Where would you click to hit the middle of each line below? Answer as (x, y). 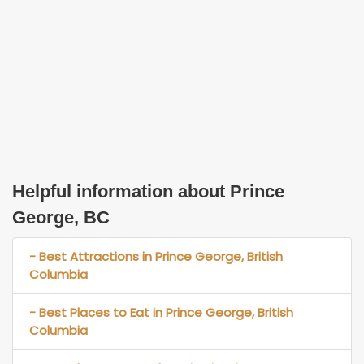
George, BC (61, 217)
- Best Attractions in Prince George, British (156, 256)
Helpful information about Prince (148, 191)
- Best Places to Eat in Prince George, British (161, 312)
